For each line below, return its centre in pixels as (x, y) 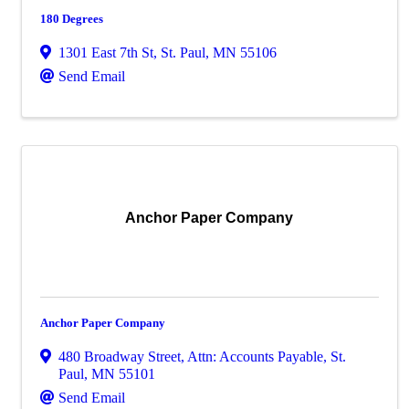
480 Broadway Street (120, 357)
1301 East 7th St (106, 52)
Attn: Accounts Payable (255, 357)
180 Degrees (72, 19)
